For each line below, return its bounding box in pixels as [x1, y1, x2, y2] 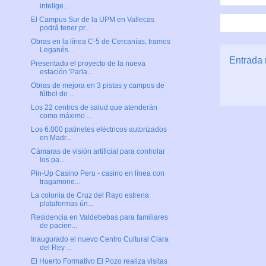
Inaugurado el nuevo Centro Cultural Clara [30, 235, 169, 244]
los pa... [39, 156, 65, 164]
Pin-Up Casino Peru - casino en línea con [30, 169, 164, 178]
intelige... [39, 2, 69, 11]
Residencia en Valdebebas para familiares [30, 213, 168, 222]
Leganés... [39, 46, 74, 55]
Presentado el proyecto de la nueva [30, 59, 145, 68]
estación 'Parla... [39, 68, 93, 77]
